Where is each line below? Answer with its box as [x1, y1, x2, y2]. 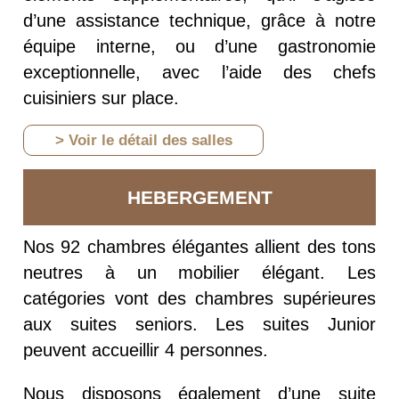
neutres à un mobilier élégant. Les [23, 263, 376, 283]
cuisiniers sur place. [23, 88, 180, 109]
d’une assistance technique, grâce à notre [23, 11, 376, 31]
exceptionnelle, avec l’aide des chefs [23, 62, 376, 83]
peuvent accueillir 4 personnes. [23, 340, 269, 361]
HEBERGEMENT [126, 187, 273, 208]
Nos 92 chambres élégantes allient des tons [23, 237, 376, 257]
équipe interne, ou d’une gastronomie [23, 37, 376, 57]
